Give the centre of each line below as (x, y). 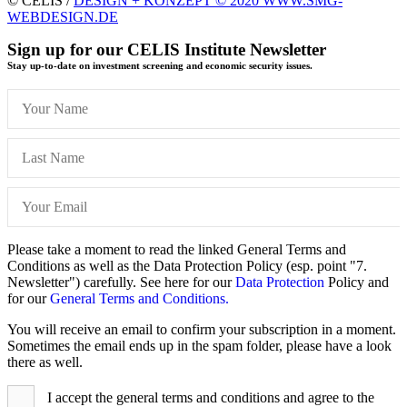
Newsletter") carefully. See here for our (121, 282)
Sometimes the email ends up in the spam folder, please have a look (199, 345)
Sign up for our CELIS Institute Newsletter (167, 49)
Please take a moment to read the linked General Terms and (177, 249)
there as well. (45, 362)
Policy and (357, 282)
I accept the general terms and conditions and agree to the (209, 397)
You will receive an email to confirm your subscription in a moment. (202, 329)
